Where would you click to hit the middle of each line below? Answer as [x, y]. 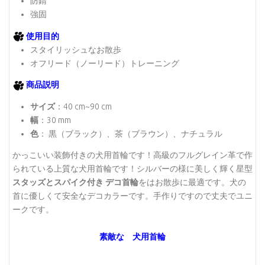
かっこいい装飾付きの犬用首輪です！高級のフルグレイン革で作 [132, 155]
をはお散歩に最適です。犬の [192, 182]
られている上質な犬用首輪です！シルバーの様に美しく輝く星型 [132, 169]
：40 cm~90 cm [83, 106]
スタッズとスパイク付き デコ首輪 [75, 182]
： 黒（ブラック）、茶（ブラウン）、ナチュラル [130, 133]
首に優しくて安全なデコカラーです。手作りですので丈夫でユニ [132, 196]
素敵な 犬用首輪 [132, 237]
